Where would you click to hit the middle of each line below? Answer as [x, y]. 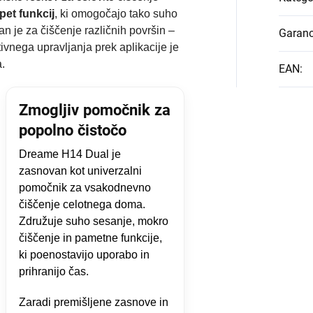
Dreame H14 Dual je [70, 154]
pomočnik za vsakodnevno [85, 187]
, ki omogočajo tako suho [116, 13]
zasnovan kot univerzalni [80, 170]
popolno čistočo [73, 130]
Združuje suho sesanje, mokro [93, 221]
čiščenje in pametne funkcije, [90, 238]
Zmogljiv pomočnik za [94, 110]
